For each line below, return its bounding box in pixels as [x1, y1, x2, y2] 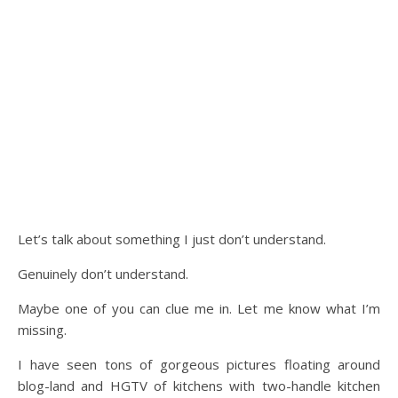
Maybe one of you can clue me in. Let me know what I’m [18, 299, 380, 317]
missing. [18, 321, 67, 338]
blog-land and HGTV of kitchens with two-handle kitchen [18, 377, 380, 394]
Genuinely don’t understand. [18, 265, 188, 283]
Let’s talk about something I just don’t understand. [25, 230, 326, 248]
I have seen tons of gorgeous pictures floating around [18, 355, 380, 373]
